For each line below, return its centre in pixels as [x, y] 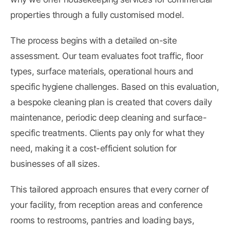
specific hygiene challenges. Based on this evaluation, [114, 87]
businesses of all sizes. [55, 164]
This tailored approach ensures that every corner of [110, 190]
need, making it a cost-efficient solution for [93, 149]
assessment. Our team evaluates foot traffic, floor [107, 56]
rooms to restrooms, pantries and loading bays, [102, 221]
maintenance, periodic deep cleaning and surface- [108, 118]
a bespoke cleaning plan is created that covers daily [111, 102]
